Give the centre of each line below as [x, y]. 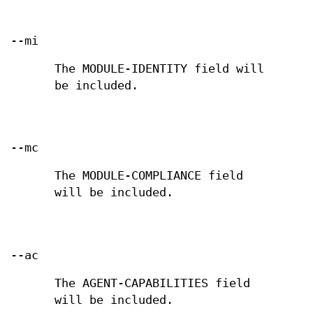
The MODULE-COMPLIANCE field [149, 176]
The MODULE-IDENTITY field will [160, 69]
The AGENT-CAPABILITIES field [153, 283]
